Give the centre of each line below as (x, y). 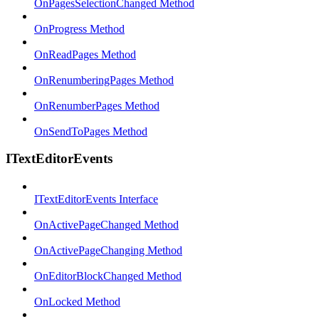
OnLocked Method (77, 302)
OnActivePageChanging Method (108, 251)
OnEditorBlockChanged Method (108, 276)
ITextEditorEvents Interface (96, 199)
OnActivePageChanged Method (106, 225)
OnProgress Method (79, 28)
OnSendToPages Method (91, 131)
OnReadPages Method (85, 54)
